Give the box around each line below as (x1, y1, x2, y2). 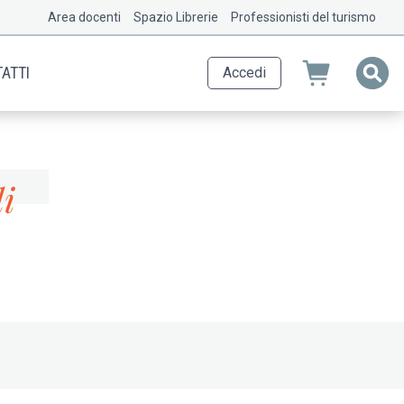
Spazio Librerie (133, 10, 218, 24)
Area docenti (48, 10, 121, 24)
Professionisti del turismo (231, 10, 376, 24)
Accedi (223, 64, 266, 82)
